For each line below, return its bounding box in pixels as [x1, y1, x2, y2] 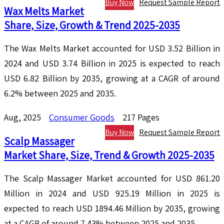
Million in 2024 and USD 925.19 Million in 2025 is [4, 187, 220, 199]
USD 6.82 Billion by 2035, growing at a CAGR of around [4, 72, 220, 84]
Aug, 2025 [4, 111, 47, 123]
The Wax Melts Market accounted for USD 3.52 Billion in [4, 42, 220, 54]
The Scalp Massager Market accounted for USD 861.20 [4, 172, 220, 184]
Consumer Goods [49, 111, 114, 123]
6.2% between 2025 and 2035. [4, 87, 116, 99]
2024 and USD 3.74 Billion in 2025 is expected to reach [4, 57, 220, 69]
